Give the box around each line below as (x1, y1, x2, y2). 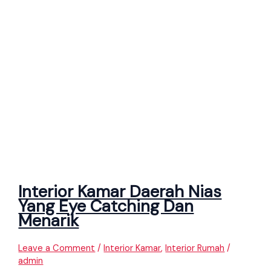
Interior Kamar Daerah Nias (18, 181, 222, 203)
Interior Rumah (165, 242, 225, 254)
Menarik (18, 210, 79, 232)
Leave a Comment (18, 242, 96, 254)
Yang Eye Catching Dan (18, 195, 194, 217)
